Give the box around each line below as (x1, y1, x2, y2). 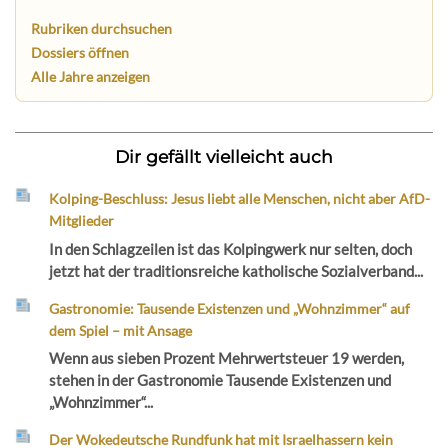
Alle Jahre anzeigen (31, 67, 151, 85)
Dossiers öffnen (31, 43, 130, 61)
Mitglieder (49, 212, 115, 230)
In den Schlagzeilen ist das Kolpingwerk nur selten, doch (49, 239, 413, 258)
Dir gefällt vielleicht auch (115, 146, 333, 168)
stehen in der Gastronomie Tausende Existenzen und (49, 371, 392, 390)
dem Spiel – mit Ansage (49, 321, 193, 339)
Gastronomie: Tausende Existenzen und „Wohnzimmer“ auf (49, 299, 411, 317)
